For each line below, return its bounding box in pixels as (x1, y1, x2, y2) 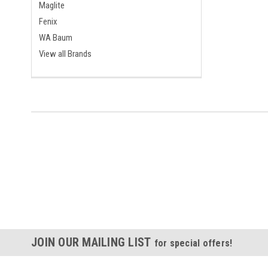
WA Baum (39, 32, 72, 43)
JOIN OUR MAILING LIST (31, 234, 154, 249)
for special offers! (154, 237, 233, 249)
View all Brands (39, 48, 92, 59)
